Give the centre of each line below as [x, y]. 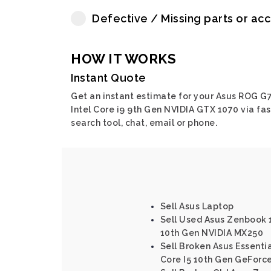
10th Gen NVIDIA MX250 [211, 233]
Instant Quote [109, 78]
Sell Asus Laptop [197, 206]
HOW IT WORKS [123, 59]
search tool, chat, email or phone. [144, 123]
